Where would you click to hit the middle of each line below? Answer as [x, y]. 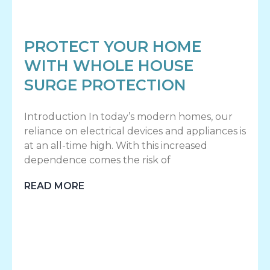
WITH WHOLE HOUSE [109, 66]
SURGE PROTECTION [105, 85]
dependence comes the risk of [97, 160]
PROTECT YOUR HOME [113, 47]
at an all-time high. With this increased [116, 146]
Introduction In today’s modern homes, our [128, 117]
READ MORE [54, 186]
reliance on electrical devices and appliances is [135, 131]
